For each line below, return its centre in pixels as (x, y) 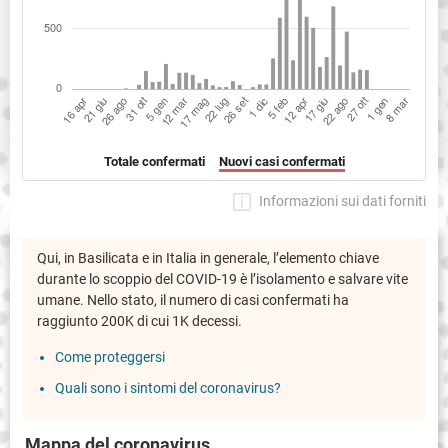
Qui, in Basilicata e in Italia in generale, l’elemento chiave (208, 257)
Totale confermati (154, 161)
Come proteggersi (110, 356)
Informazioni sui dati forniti (342, 200)
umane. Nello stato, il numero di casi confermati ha (193, 299)
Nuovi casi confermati (281, 161)
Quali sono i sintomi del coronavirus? (168, 387)
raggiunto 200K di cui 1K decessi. (139, 320)
